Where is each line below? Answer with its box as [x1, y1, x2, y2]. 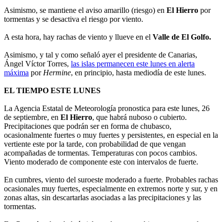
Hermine [43, 68, 71, 77]
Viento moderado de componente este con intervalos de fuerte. [4, 158, 200, 166]
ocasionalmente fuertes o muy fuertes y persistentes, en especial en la [4, 131, 218, 140]
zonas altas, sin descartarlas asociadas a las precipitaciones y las [4, 193, 201, 202]
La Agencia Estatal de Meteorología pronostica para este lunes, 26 [4, 104, 210, 113]
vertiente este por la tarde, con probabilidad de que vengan [4, 140, 186, 149]
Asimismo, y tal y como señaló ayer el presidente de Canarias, [4, 51, 197, 59]
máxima [4, 68, 29, 77]
